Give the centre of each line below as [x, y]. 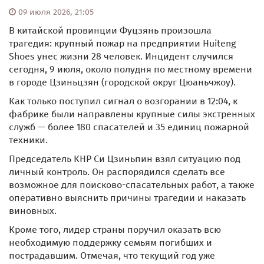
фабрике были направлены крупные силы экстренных [132, 114]
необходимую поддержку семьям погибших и [110, 242]
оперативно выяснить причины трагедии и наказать [127, 198]
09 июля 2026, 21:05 [55, 12]
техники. [28, 140]
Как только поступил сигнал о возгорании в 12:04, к [123, 101]
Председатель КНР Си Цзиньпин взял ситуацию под [125, 159]
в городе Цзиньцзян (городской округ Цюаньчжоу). [122, 82]
